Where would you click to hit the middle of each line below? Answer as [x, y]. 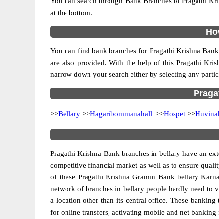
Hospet [175, 114]
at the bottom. [71, 13]
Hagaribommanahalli [122, 114]
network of [68, 189]
